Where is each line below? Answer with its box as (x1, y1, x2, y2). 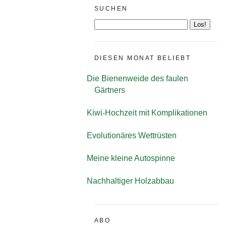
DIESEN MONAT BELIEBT (94, 54, 191, 62)
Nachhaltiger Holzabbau (87, 176, 174, 185)
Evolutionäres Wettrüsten (87, 131, 177, 140)
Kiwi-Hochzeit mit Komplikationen (87, 108, 207, 117)
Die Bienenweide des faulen (87, 74, 188, 83)
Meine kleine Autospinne (87, 153, 175, 162)
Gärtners (94, 85, 125, 94)
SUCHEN (94, 5, 128, 13)
